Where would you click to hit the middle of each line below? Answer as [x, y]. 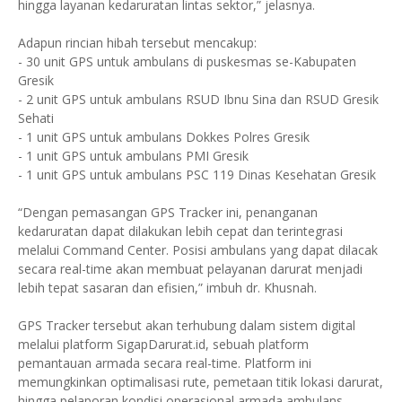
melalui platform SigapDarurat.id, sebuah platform [163, 344]
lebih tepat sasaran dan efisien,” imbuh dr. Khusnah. [167, 288]
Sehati [36, 118]
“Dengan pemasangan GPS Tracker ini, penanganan [168, 212]
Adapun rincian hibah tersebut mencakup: [137, 43]
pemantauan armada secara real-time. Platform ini [165, 363]
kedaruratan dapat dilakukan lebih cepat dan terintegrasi [180, 231]
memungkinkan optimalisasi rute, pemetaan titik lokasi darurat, [201, 382]
